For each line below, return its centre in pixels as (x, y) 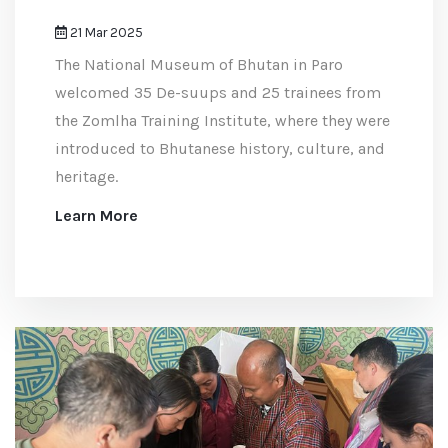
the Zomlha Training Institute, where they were (222, 121)
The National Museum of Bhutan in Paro (199, 65)
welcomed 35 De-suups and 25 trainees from (218, 93)
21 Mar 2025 (105, 33)
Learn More (96, 216)
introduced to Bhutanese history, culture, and (220, 149)
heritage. (86, 177)
